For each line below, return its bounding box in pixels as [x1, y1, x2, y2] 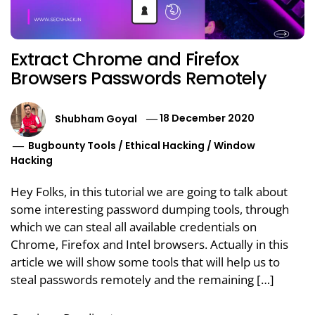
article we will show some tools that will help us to [11, 253, 280, 270]
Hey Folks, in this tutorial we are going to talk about [11, 183, 288, 200]
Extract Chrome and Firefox [11, 46, 239, 72]
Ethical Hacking [125, 138, 205, 153]
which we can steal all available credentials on [11, 218, 257, 235]
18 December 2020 [160, 111, 255, 126]
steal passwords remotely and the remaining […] [11, 271, 274, 288]
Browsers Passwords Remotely [11, 65, 266, 91]
